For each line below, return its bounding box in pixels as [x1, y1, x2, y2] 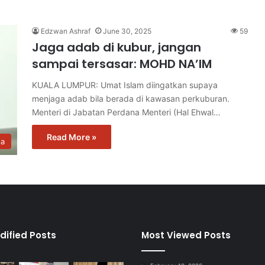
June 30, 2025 [103, 26, 151, 35]
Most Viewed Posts [141, 228, 231, 241]
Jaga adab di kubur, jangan [32, 38, 201, 56]
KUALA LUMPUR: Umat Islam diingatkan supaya [32, 79, 218, 90]
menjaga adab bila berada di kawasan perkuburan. [32, 93, 230, 104]
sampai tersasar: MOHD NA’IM [32, 55, 212, 72]
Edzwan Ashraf [41, 26, 91, 35]
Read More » [47, 131, 96, 142]
